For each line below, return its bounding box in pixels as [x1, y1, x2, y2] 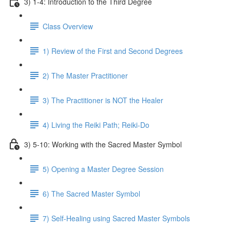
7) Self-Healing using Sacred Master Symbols [43, 213, 190, 223]
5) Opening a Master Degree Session [43, 163, 164, 174]
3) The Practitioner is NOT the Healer [43, 94, 163, 105]
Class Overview [43, 21, 93, 31]
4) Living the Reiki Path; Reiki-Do [43, 119, 149, 130]
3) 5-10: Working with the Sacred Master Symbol [24, 139, 182, 149]
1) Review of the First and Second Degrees [43, 45, 183, 56]
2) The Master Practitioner [43, 70, 128, 81]
